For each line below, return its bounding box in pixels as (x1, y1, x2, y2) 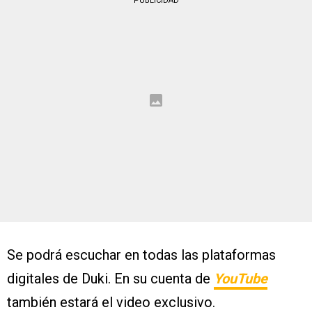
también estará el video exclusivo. (7, 294, 215, 311)
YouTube (214, 270, 267, 287)
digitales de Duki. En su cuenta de (7, 270, 214, 287)
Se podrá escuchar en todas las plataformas (7, 247, 276, 263)
